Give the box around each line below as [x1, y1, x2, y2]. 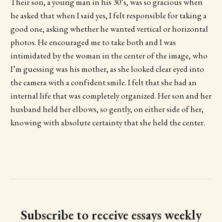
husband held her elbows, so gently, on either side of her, [10, 104, 204, 115]
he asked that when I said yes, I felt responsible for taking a [10, 10, 207, 21]
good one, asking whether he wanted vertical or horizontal [10, 23, 208, 35]
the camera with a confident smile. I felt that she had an [10, 77, 197, 88]
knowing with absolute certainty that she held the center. [10, 117, 207, 128]
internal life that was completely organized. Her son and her [10, 90, 212, 102]
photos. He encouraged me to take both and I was [10, 37, 176, 48]
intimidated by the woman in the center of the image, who [10, 50, 208, 61]
